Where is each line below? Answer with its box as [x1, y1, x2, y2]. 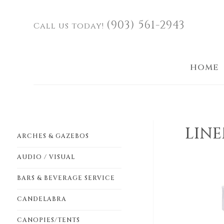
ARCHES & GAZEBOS [16, 132, 89, 140]
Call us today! [33, 20, 107, 31]
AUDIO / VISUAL [16, 153, 75, 161]
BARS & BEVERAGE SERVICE [16, 174, 115, 182]
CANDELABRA [16, 195, 66, 203]
